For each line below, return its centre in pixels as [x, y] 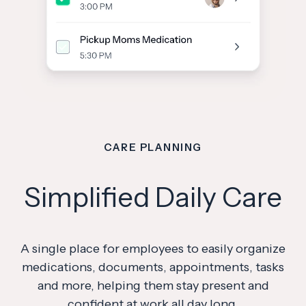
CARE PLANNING [153, 147]
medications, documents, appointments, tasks [153, 267]
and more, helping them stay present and [153, 285]
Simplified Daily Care [153, 197]
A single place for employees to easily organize [153, 248]
